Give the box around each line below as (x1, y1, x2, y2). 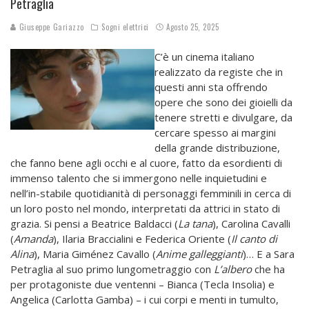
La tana (178, 217, 212, 231)
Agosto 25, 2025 (166, 21, 219, 33)
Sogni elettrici (101, 21, 149, 33)
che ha (252, 262, 285, 277)
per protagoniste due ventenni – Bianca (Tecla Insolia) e (10, 277, 275, 292)
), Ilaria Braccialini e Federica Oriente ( (53, 232, 231, 246)
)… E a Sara (243, 247, 295, 261)
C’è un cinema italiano (154, 50, 255, 64)
